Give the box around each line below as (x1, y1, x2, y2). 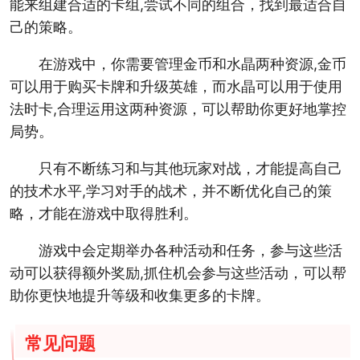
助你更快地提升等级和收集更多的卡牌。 (9, 286, 270, 304)
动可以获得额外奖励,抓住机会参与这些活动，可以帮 (9, 264, 346, 281)
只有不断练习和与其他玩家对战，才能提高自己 (38, 159, 342, 177)
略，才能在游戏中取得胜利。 (9, 204, 198, 222)
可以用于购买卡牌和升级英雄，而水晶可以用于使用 (9, 77, 342, 95)
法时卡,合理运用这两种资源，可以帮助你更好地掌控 (9, 100, 346, 117)
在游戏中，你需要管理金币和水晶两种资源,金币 (38, 55, 346, 72)
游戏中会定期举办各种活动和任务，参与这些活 (38, 241, 342, 259)
